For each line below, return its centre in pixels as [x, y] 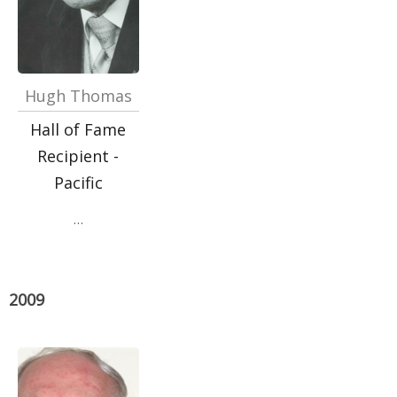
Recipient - [78, 156]
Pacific [78, 183]
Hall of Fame [78, 129]
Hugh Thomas [78, 96]
